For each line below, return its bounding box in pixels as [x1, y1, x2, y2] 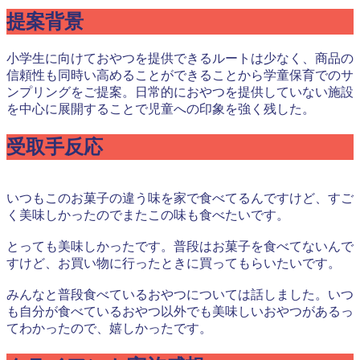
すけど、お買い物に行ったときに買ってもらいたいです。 [6, 256, 341, 270]
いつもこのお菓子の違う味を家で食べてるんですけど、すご [6, 190, 354, 205]
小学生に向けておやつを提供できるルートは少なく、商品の [6, 51, 354, 66]
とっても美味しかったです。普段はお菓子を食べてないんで [6, 239, 354, 253]
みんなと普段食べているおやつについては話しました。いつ [6, 287, 354, 301]
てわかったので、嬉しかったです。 [6, 321, 212, 335]
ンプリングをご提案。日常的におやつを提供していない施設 [6, 85, 354, 100]
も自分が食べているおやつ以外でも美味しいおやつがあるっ [6, 304, 354, 318]
